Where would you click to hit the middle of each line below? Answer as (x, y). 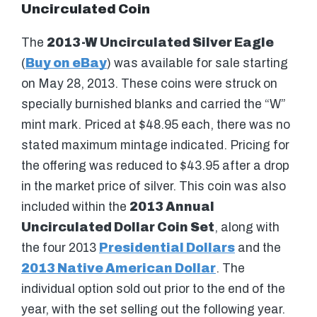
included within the (75, 207)
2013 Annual (172, 207)
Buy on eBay (66, 64)
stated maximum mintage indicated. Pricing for (155, 146)
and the (258, 248)
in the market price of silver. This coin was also (154, 187)
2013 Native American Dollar (119, 269)
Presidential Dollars (167, 248)
